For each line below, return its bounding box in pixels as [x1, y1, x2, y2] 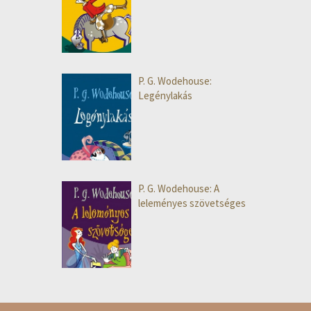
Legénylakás [138, 89, 192, 103]
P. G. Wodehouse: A [138, 182, 219, 196]
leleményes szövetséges [138, 196, 246, 210]
